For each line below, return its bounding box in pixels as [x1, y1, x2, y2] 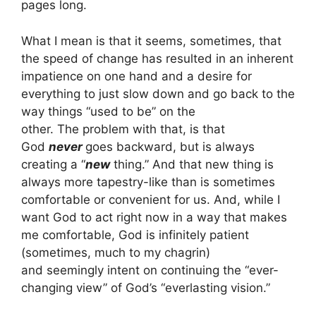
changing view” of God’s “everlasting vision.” [21, 280, 274, 295]
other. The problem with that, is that [21, 121, 225, 136]
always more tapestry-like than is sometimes [21, 174, 275, 189]
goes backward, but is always [85, 139, 255, 154]
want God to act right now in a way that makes [21, 209, 287, 224]
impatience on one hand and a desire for [21, 68, 252, 83]
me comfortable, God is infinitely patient [21, 227, 249, 242]
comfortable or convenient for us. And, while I [21, 192, 280, 207]
